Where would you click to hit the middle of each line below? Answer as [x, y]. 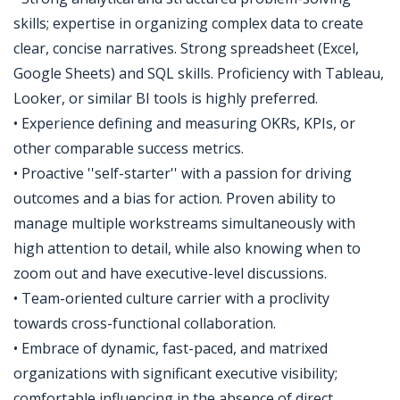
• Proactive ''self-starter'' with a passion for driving [183, 173]
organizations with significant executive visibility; [175, 373]
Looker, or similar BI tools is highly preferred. [166, 98]
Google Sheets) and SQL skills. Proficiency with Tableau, [199, 73]
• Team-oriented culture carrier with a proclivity [171, 298]
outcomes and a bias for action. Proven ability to [175, 198]
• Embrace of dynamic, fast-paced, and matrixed [171, 348]
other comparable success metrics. [129, 148]
